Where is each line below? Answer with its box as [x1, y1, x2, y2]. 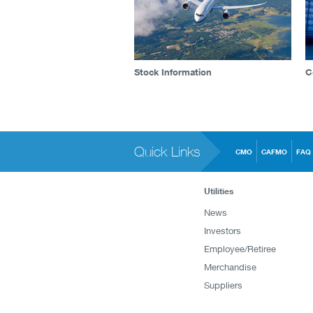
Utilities [203, 184, 233, 196]
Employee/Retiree [203, 242, 276, 254]
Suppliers [203, 279, 242, 291]
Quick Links [134, 143, 201, 159]
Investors [203, 224, 241, 236]
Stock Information [134, 66, 212, 78]
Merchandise [203, 261, 256, 272]
